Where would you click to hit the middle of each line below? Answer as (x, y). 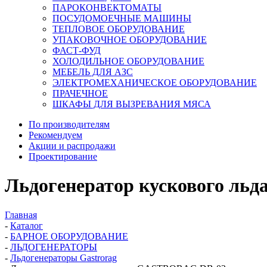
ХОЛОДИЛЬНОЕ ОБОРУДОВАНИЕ (128, 61)
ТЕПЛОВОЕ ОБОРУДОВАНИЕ (119, 29)
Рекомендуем (55, 135)
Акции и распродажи (72, 146)
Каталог (27, 225)
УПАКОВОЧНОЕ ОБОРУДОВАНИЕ (130, 40)
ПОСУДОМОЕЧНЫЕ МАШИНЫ (122, 18)
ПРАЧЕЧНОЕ (80, 93)
